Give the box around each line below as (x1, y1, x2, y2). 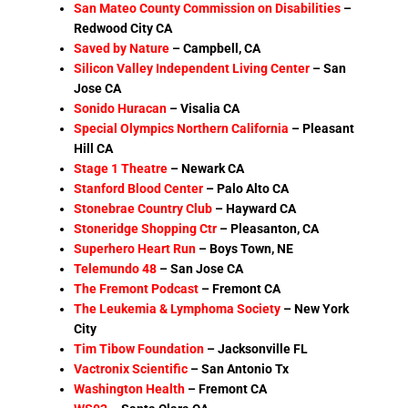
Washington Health (74, 381, 186, 396)
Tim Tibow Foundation (74, 341, 205, 356)
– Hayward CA (212, 200, 297, 216)
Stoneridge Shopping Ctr (74, 220, 218, 236)
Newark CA (181, 160, 245, 176)
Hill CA (74, 140, 114, 156)
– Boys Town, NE (196, 240, 294, 256)
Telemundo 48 (74, 260, 158, 276)
